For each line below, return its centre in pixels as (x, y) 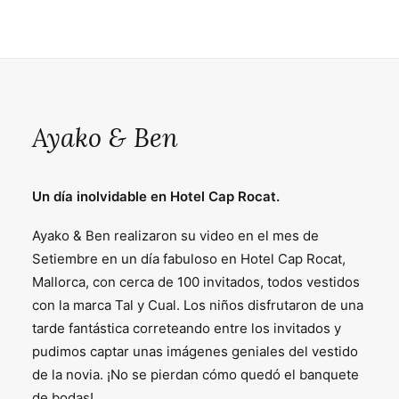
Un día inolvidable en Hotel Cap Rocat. (156, 196)
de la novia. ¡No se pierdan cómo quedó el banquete (195, 375)
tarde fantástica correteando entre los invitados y (187, 328)
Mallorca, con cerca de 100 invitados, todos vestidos (196, 282)
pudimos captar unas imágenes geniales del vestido (195, 351)
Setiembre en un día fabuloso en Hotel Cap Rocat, (189, 259)
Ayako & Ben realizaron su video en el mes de (175, 236)
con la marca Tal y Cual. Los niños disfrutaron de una (198, 305)
